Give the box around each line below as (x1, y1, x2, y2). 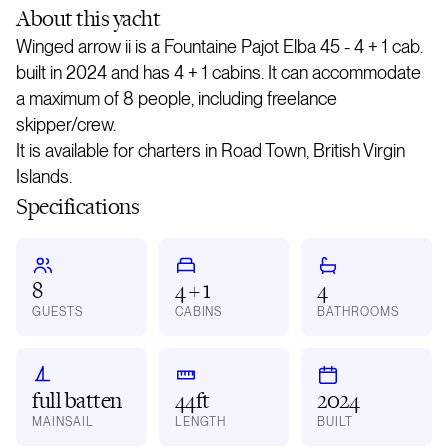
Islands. (16, 165, 72, 187)
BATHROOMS (317, 304, 399, 319)
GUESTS (32, 304, 83, 319)
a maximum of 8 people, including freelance (16, 87, 337, 109)
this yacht (76, 2, 161, 32)
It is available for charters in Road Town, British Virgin (16, 139, 405, 161)
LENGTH (174, 414, 227, 429)
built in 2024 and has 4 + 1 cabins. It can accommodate (16, 61, 421, 83)
